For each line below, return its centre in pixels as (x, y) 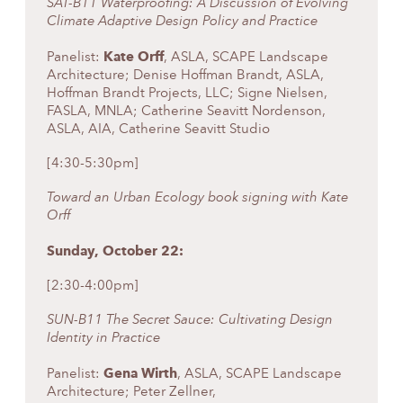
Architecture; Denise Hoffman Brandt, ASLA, (185, 76)
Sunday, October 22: (115, 251)
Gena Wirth (140, 374)
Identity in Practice (103, 339)
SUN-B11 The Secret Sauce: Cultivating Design (190, 321)
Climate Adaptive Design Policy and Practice (182, 22)
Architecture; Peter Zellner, (131, 393)
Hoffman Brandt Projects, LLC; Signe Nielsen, (187, 94)
